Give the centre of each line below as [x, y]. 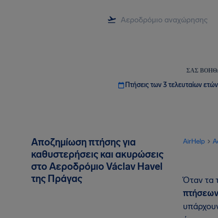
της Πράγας [57, 179]
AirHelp [194, 141]
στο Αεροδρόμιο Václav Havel [97, 166]
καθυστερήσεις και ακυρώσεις [97, 154]
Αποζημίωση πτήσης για [83, 142]
